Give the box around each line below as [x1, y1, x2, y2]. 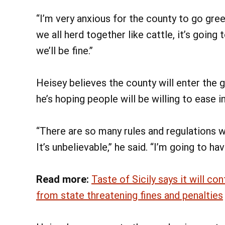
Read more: [36, 173, 91, 186]
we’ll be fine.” [36, 45, 93, 57]
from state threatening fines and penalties [36, 189, 223, 202]
